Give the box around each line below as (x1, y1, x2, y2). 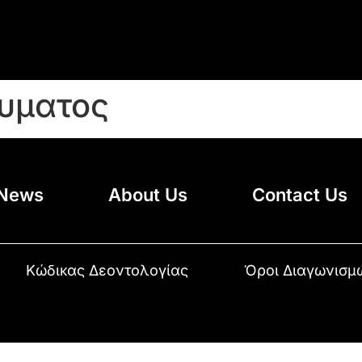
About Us (108, 183, 188, 205)
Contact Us (252, 183, 348, 205)
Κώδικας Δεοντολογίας (26, 261, 189, 279)
